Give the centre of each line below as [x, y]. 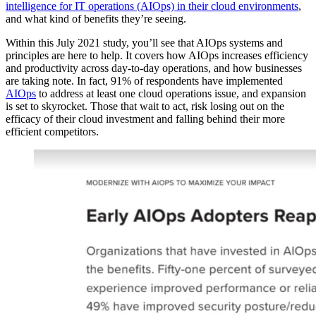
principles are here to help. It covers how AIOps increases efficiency [157, 56]
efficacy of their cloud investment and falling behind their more [145, 119]
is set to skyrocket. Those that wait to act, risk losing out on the [145, 107]
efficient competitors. [52, 132]
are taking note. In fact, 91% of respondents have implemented [144, 81]
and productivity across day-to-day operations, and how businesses [154, 68]
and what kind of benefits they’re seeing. [97, 19]
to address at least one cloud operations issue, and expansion [171, 94]
